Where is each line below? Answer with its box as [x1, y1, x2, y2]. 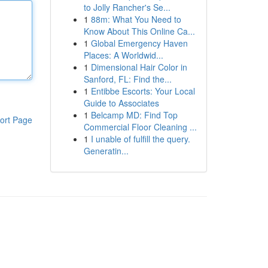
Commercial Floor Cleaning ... [83, 121, 197, 133]
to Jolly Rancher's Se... [83, 1, 170, 13]
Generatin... [83, 145, 129, 157]
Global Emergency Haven [90, 37, 188, 49]
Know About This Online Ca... [83, 25, 195, 37]
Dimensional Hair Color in [90, 61, 187, 73]
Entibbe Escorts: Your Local [90, 85, 195, 97]
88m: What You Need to [90, 13, 181, 25]
